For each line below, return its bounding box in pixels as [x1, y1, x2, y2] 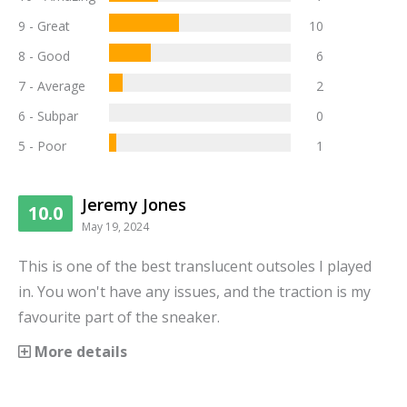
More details [31, 342, 127, 362]
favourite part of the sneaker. [18, 307, 220, 328]
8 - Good [18, 47, 70, 65]
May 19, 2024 [82, 219, 149, 235]
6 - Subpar [18, 107, 78, 125]
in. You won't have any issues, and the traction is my [18, 282, 371, 303]
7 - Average [18, 77, 85, 95]
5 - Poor [18, 137, 66, 155]
